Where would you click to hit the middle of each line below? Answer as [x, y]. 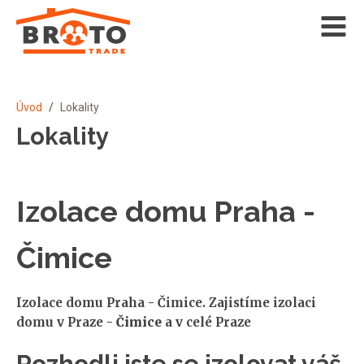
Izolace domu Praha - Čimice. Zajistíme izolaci [166, 302]
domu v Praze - [66, 322]
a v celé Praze [208, 322]
